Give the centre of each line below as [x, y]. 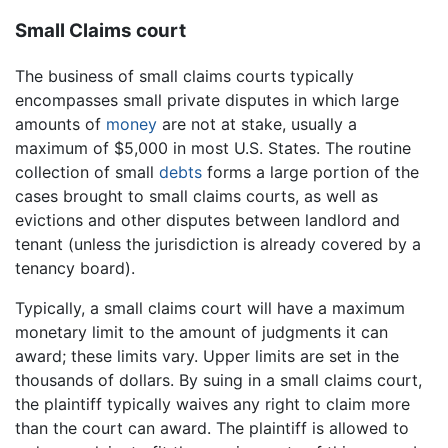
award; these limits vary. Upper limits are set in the [207, 356]
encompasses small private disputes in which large [207, 100]
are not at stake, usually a [257, 124]
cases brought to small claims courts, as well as [196, 196]
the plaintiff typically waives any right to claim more [212, 404]
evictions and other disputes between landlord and [207, 220]
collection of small [87, 172]
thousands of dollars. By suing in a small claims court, [218, 380]
